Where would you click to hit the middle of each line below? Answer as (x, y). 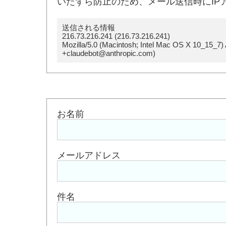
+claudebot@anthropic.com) (109, 53)
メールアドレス (89, 155)
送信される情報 (89, 27)
